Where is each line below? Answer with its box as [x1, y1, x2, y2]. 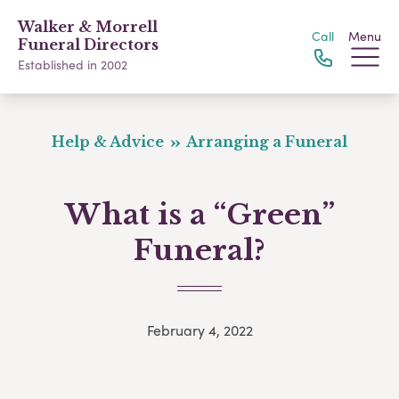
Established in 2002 [18, 55, 127, 73]
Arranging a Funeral [183, 133, 347, 151]
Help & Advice [52, 133, 168, 151]
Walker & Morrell [18, 18, 158, 36]
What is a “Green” [64, 197, 335, 232]
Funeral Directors [18, 36, 159, 53]
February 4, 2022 [146, 320, 253, 341]
